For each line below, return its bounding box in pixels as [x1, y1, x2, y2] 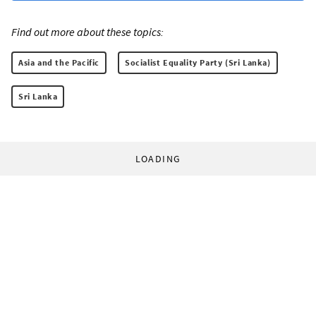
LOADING [135, 152, 181, 165]
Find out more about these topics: [11, 24, 164, 39]
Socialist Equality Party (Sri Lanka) [125, 56, 271, 68]
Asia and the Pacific [18, 56, 99, 68]
